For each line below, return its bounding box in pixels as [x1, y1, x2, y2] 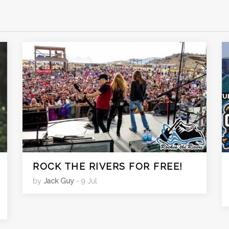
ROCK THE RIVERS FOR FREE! [33, 161, 183, 172]
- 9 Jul [74, 176, 97, 185]
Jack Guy [43, 176, 74, 185]
